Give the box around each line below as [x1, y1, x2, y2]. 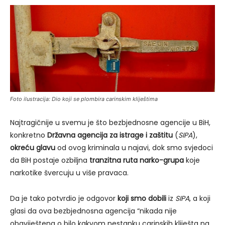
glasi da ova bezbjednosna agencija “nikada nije [10, 206, 177, 216]
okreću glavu [10, 143, 55, 153]
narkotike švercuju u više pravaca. [10, 168, 129, 178]
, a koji [189, 193, 210, 204]
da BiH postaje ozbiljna [10, 155, 89, 166]
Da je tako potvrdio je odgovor [10, 193, 118, 204]
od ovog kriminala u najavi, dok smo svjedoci [55, 143, 213, 153]
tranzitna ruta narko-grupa [89, 155, 184, 166]
